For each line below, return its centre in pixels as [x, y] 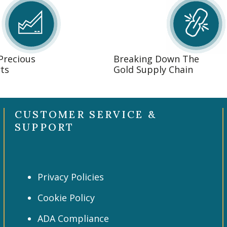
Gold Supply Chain [153, 70]
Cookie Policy [66, 198]
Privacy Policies [70, 177]
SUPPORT [44, 127]
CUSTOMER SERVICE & [86, 115]
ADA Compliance [73, 219]
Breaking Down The [156, 59]
